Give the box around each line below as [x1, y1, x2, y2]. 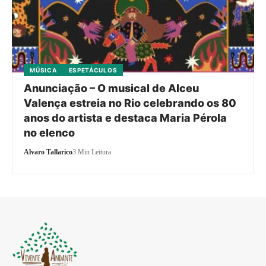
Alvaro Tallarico [24, 148, 73, 157]
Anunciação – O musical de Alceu [24, 82, 199, 95]
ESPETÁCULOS [68, 66, 118, 74]
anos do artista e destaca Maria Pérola [24, 112, 227, 125]
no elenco [24, 126, 75, 140]
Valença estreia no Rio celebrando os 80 [24, 97, 237, 110]
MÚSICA [30, 66, 57, 74]
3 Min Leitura [72, 148, 112, 157]
